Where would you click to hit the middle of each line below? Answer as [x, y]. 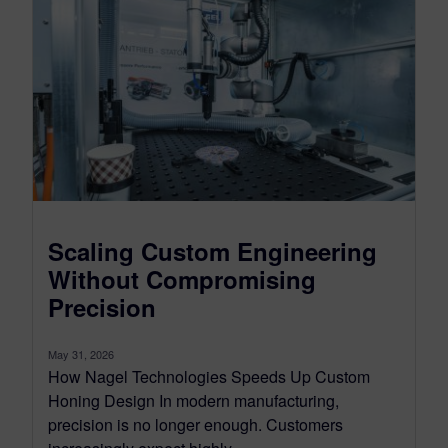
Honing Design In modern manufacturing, [193, 401]
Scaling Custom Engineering [212, 251]
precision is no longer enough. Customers [195, 425]
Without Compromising [182, 279]
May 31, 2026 [81, 354]
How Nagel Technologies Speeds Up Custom [209, 377]
